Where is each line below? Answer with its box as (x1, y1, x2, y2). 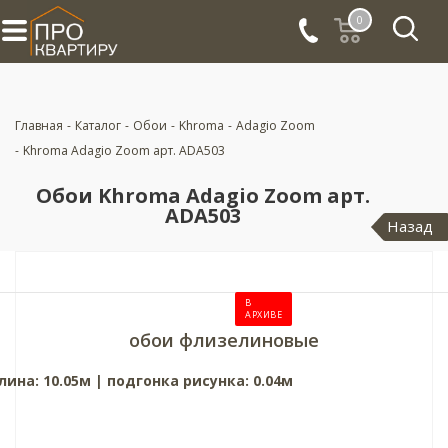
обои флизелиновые (129, 328, 319, 352)
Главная (15, 117, 63, 134)
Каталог (75, 117, 121, 134)
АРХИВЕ (245, 308, 282, 321)
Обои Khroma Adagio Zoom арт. (36, 182, 371, 209)
